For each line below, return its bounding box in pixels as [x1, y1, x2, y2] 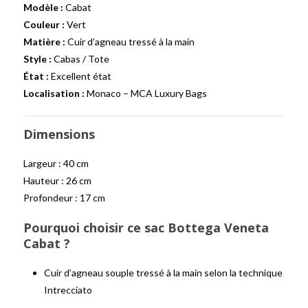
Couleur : [23, 19, 65, 30]
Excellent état [49, 70, 111, 82]
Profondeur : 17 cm [23, 192, 105, 203]
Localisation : [23, 87, 85, 99]
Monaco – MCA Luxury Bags [85, 87, 207, 99]
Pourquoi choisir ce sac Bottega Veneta [23, 219, 269, 236]
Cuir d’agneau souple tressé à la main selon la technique [44, 267, 283, 278]
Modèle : [23, 1, 63, 13]
